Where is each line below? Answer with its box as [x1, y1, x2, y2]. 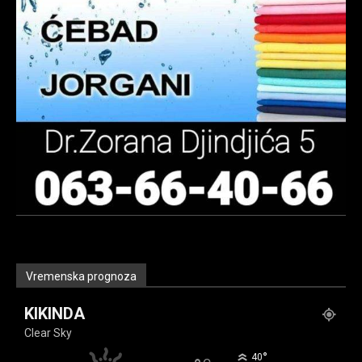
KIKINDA [24, 304, 85, 324]
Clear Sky [24, 326, 72, 340]
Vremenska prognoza [26, 270, 137, 284]
